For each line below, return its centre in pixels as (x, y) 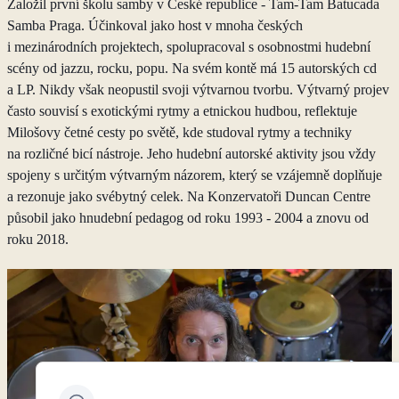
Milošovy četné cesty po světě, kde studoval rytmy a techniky (179, 133)
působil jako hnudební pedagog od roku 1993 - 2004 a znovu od (188, 218)
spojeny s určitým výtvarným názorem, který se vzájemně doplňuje (195, 175)
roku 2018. (38, 240)
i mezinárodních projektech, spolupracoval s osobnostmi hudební (189, 47)
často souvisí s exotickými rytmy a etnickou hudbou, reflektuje (182, 111)
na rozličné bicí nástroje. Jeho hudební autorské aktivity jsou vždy (191, 154)
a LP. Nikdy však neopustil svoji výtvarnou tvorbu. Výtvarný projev (198, 90)
